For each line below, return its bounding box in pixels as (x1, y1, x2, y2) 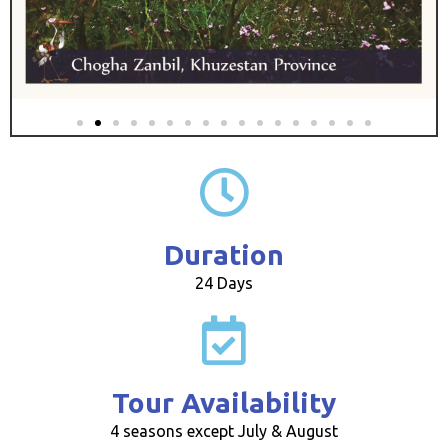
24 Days (195, 274, 253, 293)
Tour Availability (112, 387, 336, 419)
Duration (164, 239, 284, 271)
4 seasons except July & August (110, 422, 338, 441)
